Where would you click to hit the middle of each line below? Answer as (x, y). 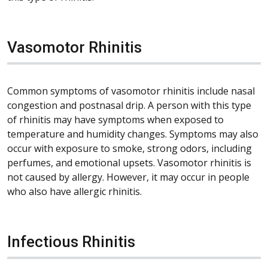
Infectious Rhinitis (71, 241)
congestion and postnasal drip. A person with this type (129, 105)
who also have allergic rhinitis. (74, 191)
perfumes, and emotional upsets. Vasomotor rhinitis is (129, 162)
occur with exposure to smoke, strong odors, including (130, 148)
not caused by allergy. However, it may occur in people (128, 177)
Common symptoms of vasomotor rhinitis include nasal (131, 91)
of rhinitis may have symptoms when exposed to (115, 119)
